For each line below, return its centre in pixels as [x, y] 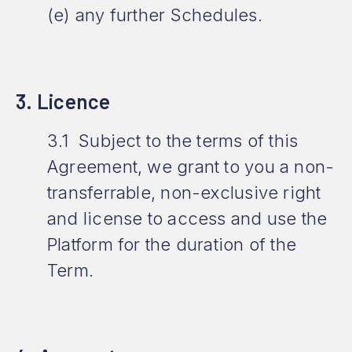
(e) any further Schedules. [155, 15]
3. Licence [63, 101]
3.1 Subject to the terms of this [173, 141]
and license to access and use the [187, 218]
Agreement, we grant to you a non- [191, 167]
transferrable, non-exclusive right [184, 192]
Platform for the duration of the [172, 244]
